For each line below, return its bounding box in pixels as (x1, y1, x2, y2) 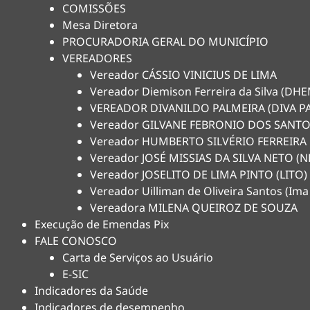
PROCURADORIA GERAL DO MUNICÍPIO (62, 34, 268, 49)
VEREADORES (62, 51, 132, 66)
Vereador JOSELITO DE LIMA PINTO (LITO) (90, 167, 307, 182)
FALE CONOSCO (35, 233, 117, 248)
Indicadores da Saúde (35, 283, 148, 298)
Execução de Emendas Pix (35, 217, 169, 232)
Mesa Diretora (62, 17, 138, 33)
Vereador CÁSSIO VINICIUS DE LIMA (90, 67, 277, 82)
